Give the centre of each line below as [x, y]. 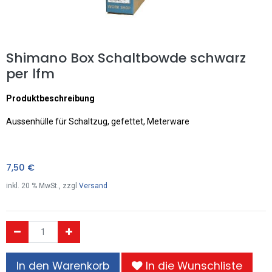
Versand [93, 185]
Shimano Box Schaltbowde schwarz [126, 58]
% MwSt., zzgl [54, 185]
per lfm [30, 73]
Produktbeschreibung [50, 98]
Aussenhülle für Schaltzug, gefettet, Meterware [98, 121]
